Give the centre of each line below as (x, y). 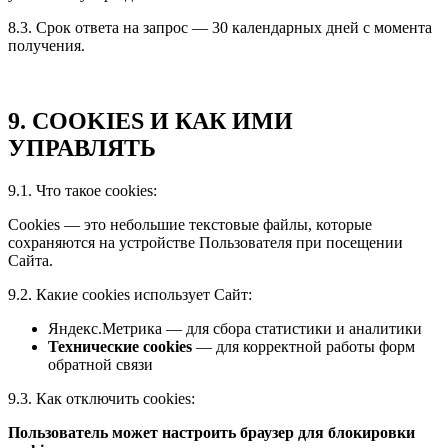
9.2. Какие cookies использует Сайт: (130, 295)
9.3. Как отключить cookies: (101, 399)
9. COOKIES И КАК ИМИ (150, 121)
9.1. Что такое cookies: (82, 191)
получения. (46, 45)
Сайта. (30, 261)
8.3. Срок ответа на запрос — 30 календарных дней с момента (220, 27)
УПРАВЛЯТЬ (82, 148)
